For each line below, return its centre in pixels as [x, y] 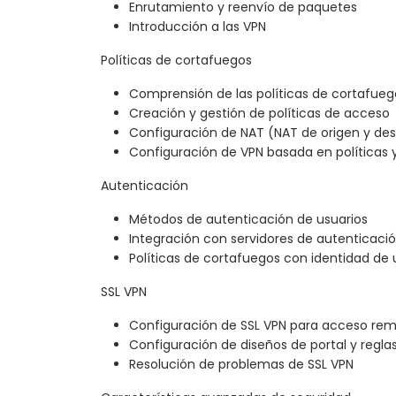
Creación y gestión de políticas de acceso [259, 114]
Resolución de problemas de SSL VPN [241, 365]
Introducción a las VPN [198, 27]
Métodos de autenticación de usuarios [248, 220]
